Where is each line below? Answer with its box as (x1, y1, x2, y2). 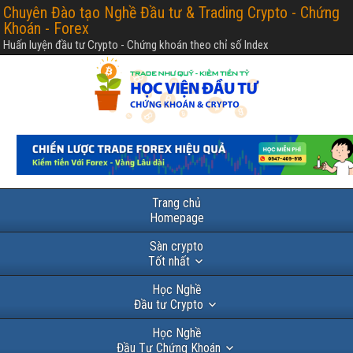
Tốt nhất (147, 253, 190, 269)
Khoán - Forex (3, 19, 89, 38)
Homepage (149, 210, 204, 225)
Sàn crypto (150, 238, 203, 254)
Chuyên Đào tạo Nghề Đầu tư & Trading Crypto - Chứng (3, 3, 340, 22)
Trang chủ (152, 195, 201, 210)
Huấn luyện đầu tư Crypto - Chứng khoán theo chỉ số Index (3, 38, 269, 52)
